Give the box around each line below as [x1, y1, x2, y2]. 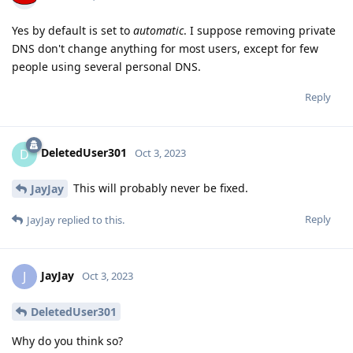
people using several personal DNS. [12, 58, 201, 74]
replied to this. [55, 213, 124, 228]
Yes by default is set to [12, 22, 133, 38]
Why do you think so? [12, 333, 123, 349]
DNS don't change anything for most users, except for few [12, 40, 318, 56]
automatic [133, 22, 184, 38]
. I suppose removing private [184, 22, 336, 38]
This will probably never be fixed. [70, 180, 248, 195]
